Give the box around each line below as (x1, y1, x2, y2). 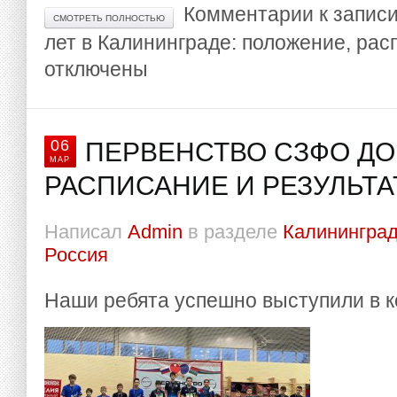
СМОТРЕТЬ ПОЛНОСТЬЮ (53, 13, 165, 23)
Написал (44, 222, 128, 243)
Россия (44, 245, 108, 266)
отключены (44, 58, 148, 81)
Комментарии (183, 3, 314, 26)
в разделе (183, 222, 283, 243)
